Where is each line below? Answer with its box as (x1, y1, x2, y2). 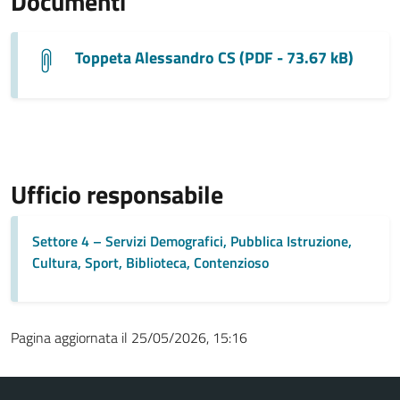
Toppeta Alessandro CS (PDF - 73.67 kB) (75, 46, 354, 70)
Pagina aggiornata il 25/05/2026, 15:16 (11, 326, 247, 348)
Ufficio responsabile (11, 174, 223, 213)
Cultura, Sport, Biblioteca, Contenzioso (32, 251, 269, 273)
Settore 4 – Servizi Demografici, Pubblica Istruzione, (32, 229, 352, 252)
